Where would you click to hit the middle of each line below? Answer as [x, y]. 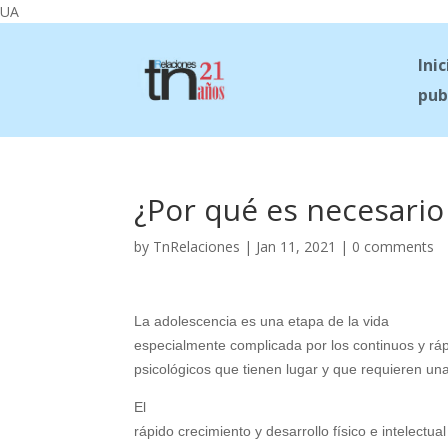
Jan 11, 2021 [296, 246]
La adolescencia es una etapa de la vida [262, 320]
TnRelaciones [197, 246]
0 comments [393, 246]
